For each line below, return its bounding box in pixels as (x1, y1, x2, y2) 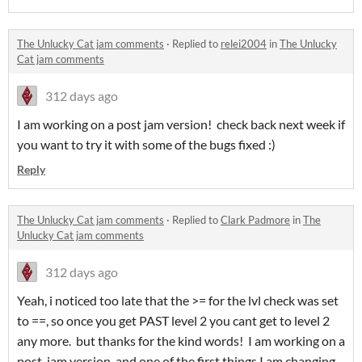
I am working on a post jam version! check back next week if (17, 116, 345, 133)
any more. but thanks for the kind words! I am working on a (17, 333, 345, 349)
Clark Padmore (221, 213, 290, 227)
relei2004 (221, 37, 267, 51)
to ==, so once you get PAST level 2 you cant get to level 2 (17, 313, 330, 329)
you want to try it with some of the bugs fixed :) (17, 137, 276, 153)
